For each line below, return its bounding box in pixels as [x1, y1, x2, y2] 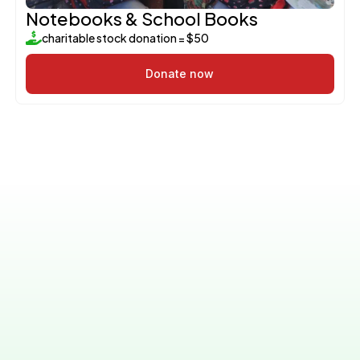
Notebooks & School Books [25, 6, 258, 30]
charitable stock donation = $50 [41, 30, 209, 45]
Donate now [145, 66, 215, 80]
